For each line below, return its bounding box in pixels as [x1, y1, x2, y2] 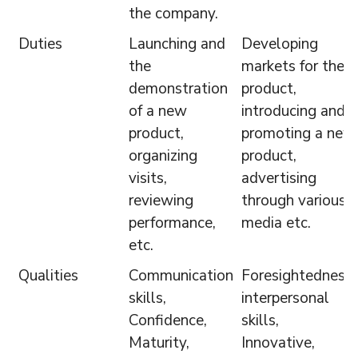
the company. [128, 2, 218, 24]
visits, [128, 167, 167, 189]
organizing [128, 145, 197, 166]
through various [241, 189, 346, 211]
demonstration [128, 78, 228, 99]
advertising [241, 167, 316, 189]
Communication [128, 265, 233, 286]
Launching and [128, 33, 225, 54]
